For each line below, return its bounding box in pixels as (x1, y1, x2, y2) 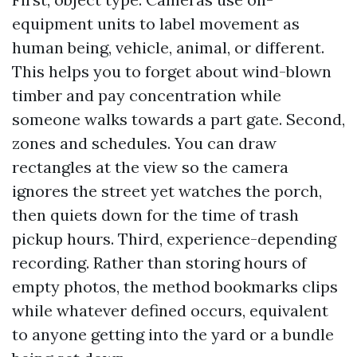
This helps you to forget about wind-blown (12, 61, 331, 81)
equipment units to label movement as (12, 14, 300, 33)
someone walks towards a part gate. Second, (12, 109, 345, 129)
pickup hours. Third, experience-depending (12, 229, 336, 249)
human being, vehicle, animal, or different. (12, 37, 324, 57)
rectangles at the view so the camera (12, 157, 288, 177)
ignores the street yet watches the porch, (12, 181, 322, 201)
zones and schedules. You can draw (12, 133, 277, 153)
